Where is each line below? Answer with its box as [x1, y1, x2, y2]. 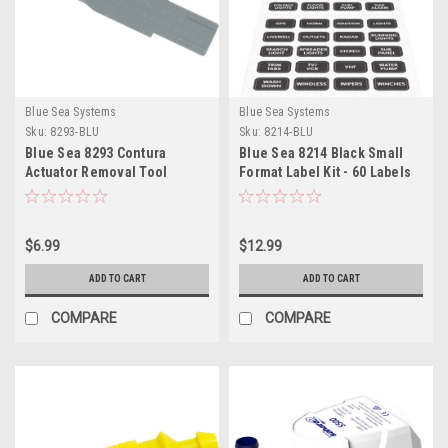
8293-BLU [50, 124, 100, 139]
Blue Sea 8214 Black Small [239, 144, 404, 161]
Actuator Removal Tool [25, 163, 168, 180]
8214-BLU [264, 124, 314, 139]
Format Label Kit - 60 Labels [239, 163, 411, 180]
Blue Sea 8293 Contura [25, 144, 167, 161]
